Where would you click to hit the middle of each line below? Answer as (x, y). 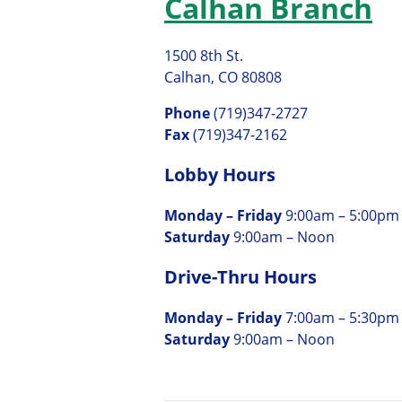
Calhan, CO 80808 (223, 77)
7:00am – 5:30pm (342, 318)
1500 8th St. (204, 55)
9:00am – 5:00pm (342, 216)
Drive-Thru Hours (240, 277)
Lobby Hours (220, 174)
